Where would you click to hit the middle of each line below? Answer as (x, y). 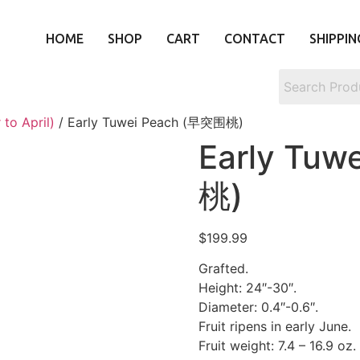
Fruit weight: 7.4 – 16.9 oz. (277, 346)
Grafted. (223, 269)
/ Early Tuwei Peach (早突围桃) (149, 122)
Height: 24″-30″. (247, 288)
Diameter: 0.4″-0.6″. (258, 307)
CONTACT (255, 39)
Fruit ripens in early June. (274, 327)
